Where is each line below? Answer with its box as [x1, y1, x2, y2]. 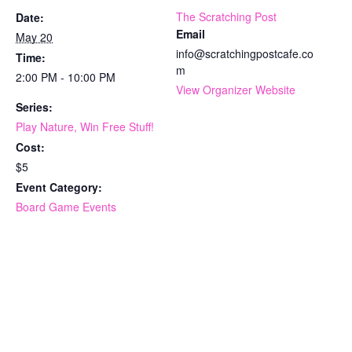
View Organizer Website [176, 81, 295, 97]
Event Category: [16, 178, 102, 195]
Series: [16, 98, 53, 115]
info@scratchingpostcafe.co [176, 45, 313, 61]
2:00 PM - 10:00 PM [16, 68, 115, 85]
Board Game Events [16, 198, 116, 214]
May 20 [16, 28, 53, 45]
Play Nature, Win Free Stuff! [16, 118, 154, 134]
